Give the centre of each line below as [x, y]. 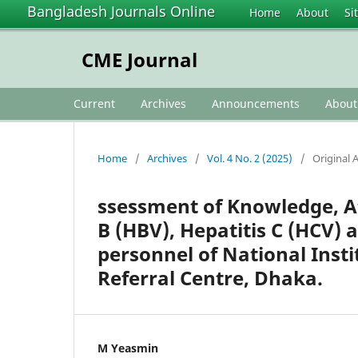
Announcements [256, 103]
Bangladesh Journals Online [121, 11]
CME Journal [139, 60]
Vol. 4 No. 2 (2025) [250, 158]
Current [94, 103]
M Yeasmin [128, 348]
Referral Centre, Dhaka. [210, 277]
